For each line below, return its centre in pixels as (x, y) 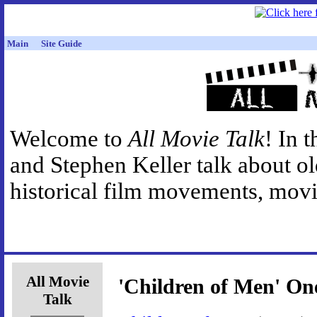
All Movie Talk (196, 139)
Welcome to (69, 139)
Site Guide (62, 44)
